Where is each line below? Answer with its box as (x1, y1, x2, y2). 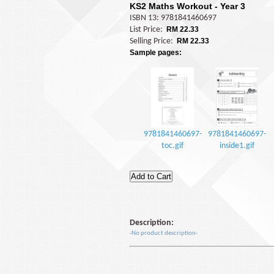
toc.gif (161, 141, 183, 150)
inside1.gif (219, 141, 254, 150)
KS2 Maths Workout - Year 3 (130, 1, 245, 11)
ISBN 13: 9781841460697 (130, 13, 217, 23)
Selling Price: (130, 37, 175, 46)
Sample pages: (130, 48, 182, 57)
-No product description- (130, 230, 198, 237)
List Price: (130, 25, 165, 34)
